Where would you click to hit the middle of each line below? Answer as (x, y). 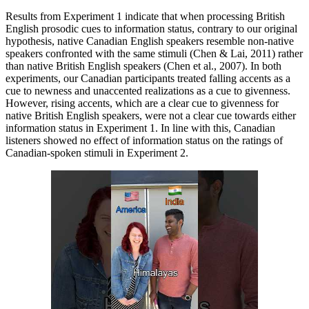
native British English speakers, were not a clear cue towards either (151, 115)
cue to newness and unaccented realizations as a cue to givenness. (148, 90)
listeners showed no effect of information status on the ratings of (144, 140)
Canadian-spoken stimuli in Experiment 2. (97, 152)
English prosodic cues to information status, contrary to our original (151, 28)
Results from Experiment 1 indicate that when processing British (145, 16)
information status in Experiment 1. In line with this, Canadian (140, 128)
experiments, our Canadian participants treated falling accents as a (148, 78)
